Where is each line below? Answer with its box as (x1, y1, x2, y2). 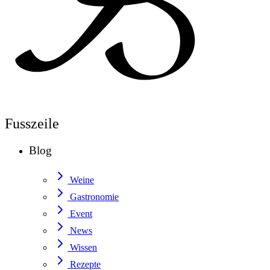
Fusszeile (5, 116, 59, 132)
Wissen (70, 242, 97, 253)
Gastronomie (70, 191, 119, 202)
